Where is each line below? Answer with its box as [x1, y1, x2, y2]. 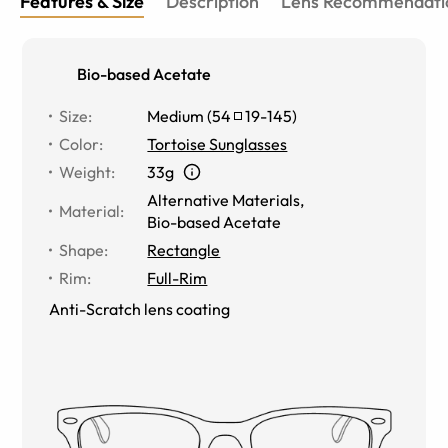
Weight [59, 161, 112, 182]
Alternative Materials [147, 189, 301, 210]
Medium [147, 105, 205, 126]
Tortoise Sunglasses [147, 133, 288, 154]
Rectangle [147, 239, 221, 260]
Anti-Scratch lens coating [49, 298, 231, 319]
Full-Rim [147, 267, 208, 288]
